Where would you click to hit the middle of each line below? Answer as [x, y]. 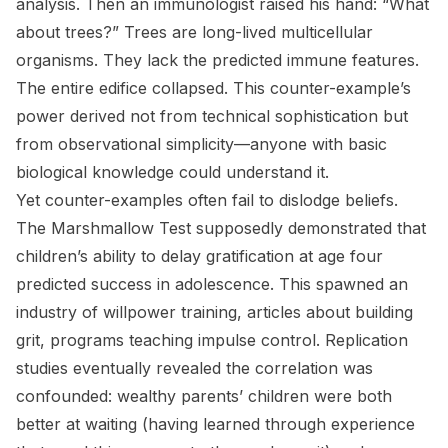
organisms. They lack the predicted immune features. [217, 60]
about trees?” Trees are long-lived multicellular [194, 32]
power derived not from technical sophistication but [212, 116]
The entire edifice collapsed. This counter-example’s [213, 88]
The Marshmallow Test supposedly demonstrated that [221, 228]
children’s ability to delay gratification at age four [199, 256]
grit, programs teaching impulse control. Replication [212, 340]
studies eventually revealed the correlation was [194, 368]
